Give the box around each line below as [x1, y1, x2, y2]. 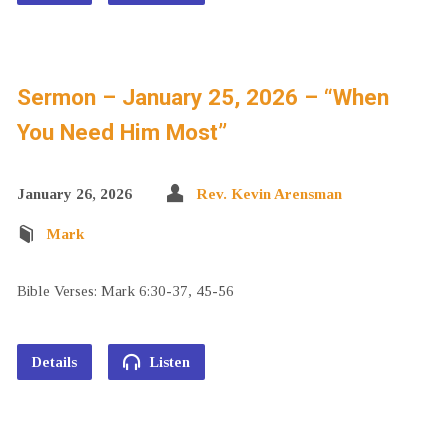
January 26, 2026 [16, 185, 132, 202]
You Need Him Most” [16, 119, 227, 145]
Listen [145, 354, 190, 370]
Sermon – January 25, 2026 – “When [16, 84, 389, 110]
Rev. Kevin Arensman [195, 185, 342, 202]
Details [31, 354, 77, 370]
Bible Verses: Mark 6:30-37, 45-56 [16, 282, 234, 299]
